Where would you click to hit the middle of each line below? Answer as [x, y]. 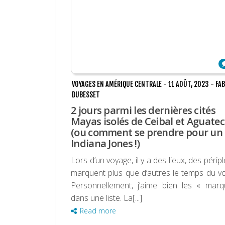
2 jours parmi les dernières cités [143, 110]
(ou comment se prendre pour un [147, 133]
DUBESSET [86, 95]
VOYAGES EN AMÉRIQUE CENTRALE [117, 84]
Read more [98, 211]
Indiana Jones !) [105, 144]
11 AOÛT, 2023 [189, 84]
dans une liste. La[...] [106, 198]
